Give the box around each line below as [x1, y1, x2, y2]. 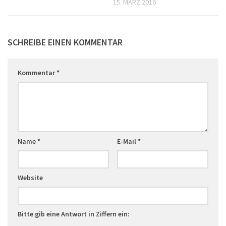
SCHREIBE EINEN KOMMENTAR [8, 36, 123, 48]
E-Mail [117, 136, 138, 146]
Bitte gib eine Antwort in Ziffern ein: [18, 209, 130, 218]
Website [18, 173, 43, 182]
